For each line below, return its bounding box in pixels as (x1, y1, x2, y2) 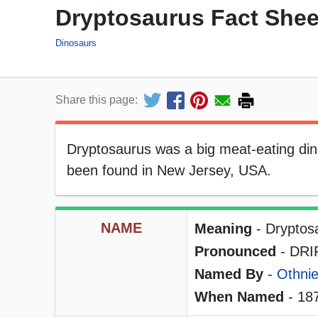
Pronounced (194, 243, 276, 260)
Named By (194, 266, 263, 283)
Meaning (194, 221, 252, 237)
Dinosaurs (55, 37, 97, 48)
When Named (194, 289, 284, 305)
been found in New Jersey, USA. (67, 163, 271, 179)
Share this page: (55, 94, 138, 106)
